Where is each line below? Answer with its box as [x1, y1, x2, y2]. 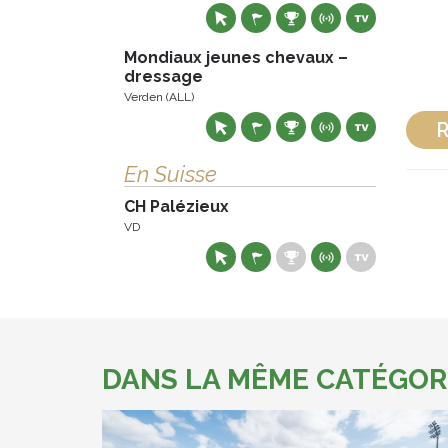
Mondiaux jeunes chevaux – [124, 48, 348, 67]
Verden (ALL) [124, 90, 194, 104]
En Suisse [124, 161, 217, 187]
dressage [124, 67, 203, 86]
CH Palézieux [124, 197, 229, 216]
